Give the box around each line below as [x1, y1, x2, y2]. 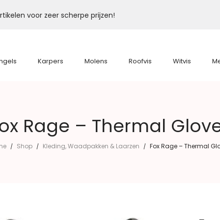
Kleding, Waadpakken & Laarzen [43, 142, 139, 150]
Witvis [173, 56, 191, 66]
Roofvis [129, 56, 152, 66]
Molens [84, 56, 108, 66]
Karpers [38, 56, 63, 66]
